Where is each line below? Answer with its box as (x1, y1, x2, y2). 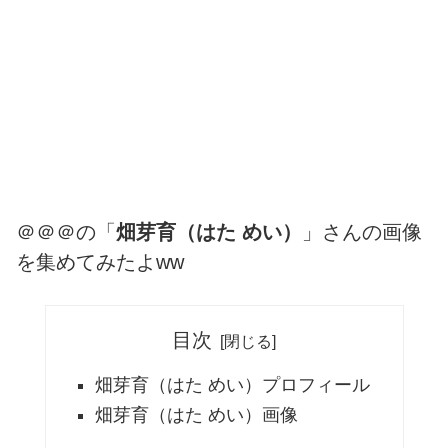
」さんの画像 (302, 221, 422, 244)
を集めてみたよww (16, 251, 184, 274)
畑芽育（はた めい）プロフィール (95, 374, 371, 395)
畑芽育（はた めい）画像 (95, 405, 299, 426)
